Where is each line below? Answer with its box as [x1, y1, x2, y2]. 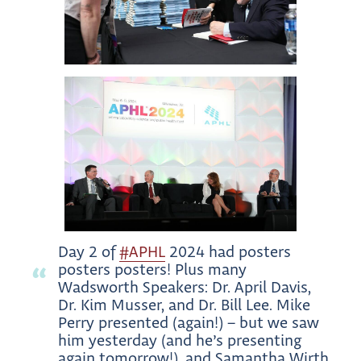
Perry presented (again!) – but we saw [58, 313, 319, 333]
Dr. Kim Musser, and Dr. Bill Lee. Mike [58, 295, 310, 315]
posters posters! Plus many [58, 259, 247, 280]
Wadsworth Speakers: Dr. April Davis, [58, 277, 311, 297]
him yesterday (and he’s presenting [58, 330, 301, 351]
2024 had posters [165, 242, 291, 262]
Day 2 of [58, 242, 119, 262]
